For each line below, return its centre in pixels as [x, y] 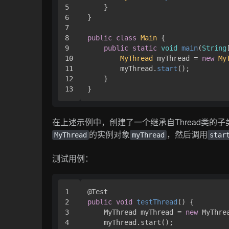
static [145, 48]
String [214, 48]
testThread [157, 202]
